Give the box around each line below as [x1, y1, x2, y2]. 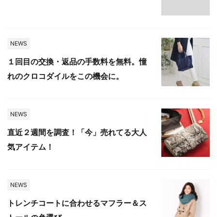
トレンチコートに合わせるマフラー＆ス [7, 198, 147, 208]
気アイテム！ [7, 141, 54, 152]
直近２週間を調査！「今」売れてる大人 [7, 127, 147, 137]
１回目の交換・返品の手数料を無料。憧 [7, 56, 147, 66]
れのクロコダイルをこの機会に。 [7, 71, 124, 81]
